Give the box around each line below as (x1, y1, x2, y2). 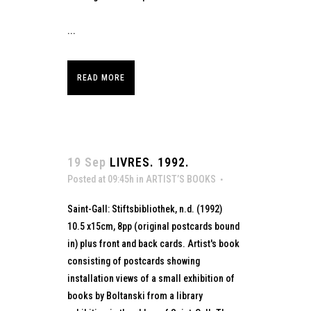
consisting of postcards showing (67, 255, 200, 267)
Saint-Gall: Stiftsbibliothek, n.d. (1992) (67, 203, 222, 215)
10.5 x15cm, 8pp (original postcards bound (67, 220, 239, 232)
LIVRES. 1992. (110, 154, 190, 169)
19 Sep (67, 154, 106, 169)
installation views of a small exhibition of (67, 272, 235, 284)
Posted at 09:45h (67, 173, 134, 185)
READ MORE (77, 72, 125, 83)
